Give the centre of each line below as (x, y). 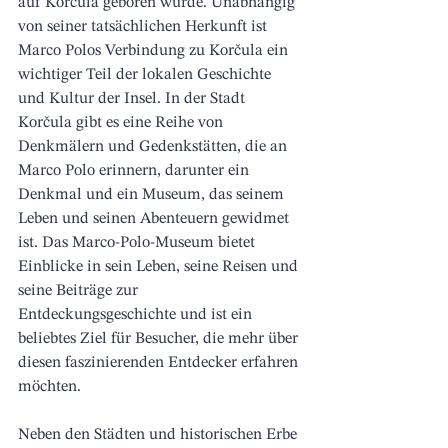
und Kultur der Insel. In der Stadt (133, 99)
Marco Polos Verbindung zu (113, 51)
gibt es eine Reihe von (149, 123)
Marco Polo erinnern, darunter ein (135, 171)
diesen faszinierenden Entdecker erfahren (160, 363)
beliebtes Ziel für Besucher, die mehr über (160, 339)
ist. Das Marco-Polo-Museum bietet (138, 243)
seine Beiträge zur (80, 291)
